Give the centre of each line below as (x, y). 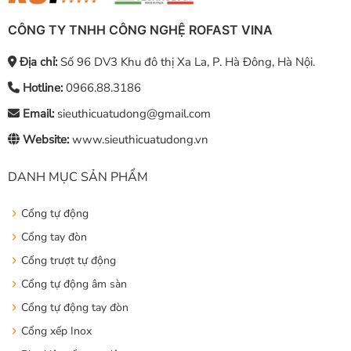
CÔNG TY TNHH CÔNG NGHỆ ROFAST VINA (140, 29)
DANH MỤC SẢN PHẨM (78, 177)
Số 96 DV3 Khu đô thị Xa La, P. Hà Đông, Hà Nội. (186, 62)
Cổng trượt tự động (68, 260)
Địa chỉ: (36, 62)
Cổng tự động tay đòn (74, 307)
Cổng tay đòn (54, 237)
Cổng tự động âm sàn (74, 284)
